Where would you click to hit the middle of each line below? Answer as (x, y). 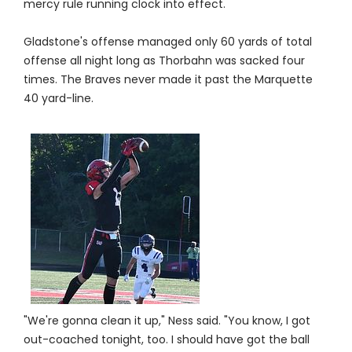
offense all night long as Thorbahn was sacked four (164, 61)
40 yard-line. (58, 99)
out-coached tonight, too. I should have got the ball (166, 340)
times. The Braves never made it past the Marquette (168, 80)
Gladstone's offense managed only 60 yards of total (167, 42)
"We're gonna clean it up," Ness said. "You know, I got (167, 321)
